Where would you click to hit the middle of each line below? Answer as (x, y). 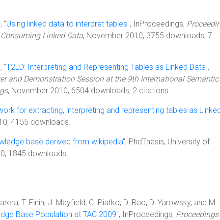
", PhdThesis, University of (166, 142)
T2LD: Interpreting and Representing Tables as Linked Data (106, 67)
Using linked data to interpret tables (67, 24)
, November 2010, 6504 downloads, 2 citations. (89, 91)
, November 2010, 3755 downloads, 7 (148, 36)
